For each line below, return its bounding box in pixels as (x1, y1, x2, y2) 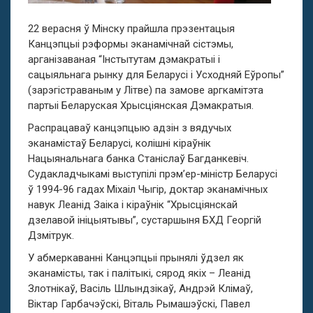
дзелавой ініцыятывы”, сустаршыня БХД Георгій (28, 213, 261, 226)
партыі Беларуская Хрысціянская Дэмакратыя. (28, 99, 254, 112)
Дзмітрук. (28, 228, 74, 242)
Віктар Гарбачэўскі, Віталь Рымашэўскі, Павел (28, 297, 250, 310)
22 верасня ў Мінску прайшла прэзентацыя (28, 22, 235, 35)
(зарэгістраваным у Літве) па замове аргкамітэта (28, 83, 263, 96)
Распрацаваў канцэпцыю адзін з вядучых (28, 121, 231, 134)
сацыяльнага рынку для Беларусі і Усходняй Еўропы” (28, 68, 284, 81)
